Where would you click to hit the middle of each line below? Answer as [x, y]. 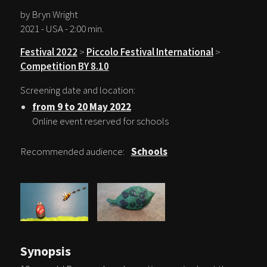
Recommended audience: [73, 151]
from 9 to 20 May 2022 [81, 106]
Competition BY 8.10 [64, 66]
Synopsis [45, 251]
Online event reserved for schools [100, 121]
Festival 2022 [49, 52]
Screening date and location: [77, 90]
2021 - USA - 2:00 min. [62, 28]
